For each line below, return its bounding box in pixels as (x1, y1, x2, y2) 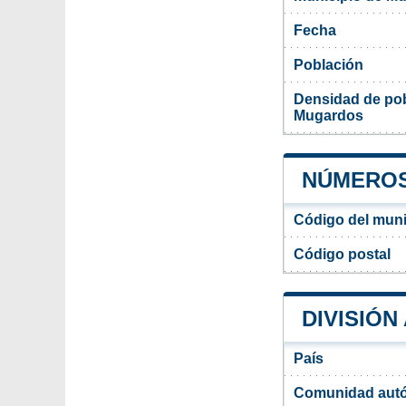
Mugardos (294, 107, 363, 123)
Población (294, 56, 363, 72)
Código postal (294, 246, 391, 262)
